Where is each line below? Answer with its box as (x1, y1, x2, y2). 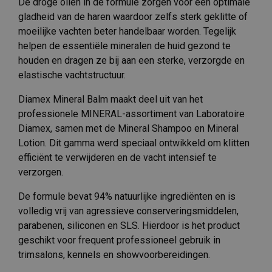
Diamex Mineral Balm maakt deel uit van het (18, 93, 203, 105)
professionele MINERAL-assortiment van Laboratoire (18, 107, 245, 120)
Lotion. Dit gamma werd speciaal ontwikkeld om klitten (18, 137, 250, 149)
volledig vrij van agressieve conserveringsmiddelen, (18, 205, 239, 217)
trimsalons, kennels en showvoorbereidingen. (18, 248, 210, 260)
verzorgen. (18, 166, 63, 178)
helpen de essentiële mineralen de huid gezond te (18, 39, 231, 52)
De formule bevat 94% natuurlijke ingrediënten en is (18, 190, 236, 202)
